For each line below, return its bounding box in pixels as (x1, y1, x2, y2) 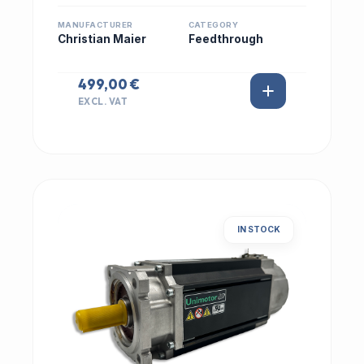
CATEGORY (188, 20, 239, 29)
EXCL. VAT (78, 95, 128, 107)
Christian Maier (58, 32, 146, 45)
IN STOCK (237, 224, 280, 235)
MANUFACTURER (58, 20, 133, 29)
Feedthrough (188, 32, 263, 45)
